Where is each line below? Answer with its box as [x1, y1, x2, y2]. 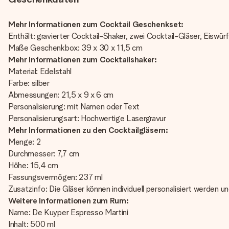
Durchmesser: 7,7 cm [8, 149, 79, 158]
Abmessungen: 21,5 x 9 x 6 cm [8, 90, 114, 100]
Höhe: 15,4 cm [8, 161, 58, 170]
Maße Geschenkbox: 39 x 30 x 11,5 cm [8, 43, 143, 53]
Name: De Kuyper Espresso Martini [8, 208, 128, 217]
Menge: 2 [8, 137, 41, 147]
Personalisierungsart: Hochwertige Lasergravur [8, 113, 166, 123]
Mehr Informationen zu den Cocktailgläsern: [8, 125, 168, 135]
